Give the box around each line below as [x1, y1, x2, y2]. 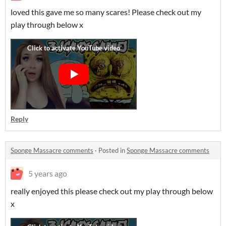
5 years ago [28, 168, 67, 178]
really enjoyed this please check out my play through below [11, 186, 213, 196]
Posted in [98, 146, 127, 154]
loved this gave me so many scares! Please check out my [11, 7, 201, 17]
